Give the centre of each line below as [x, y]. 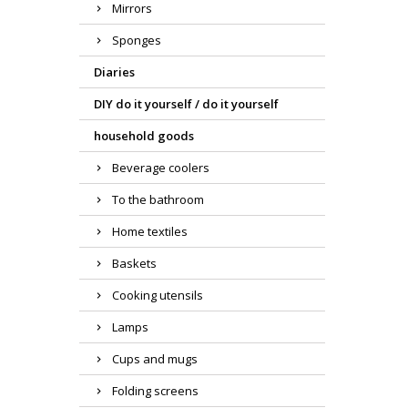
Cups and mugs [155, 359]
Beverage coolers [161, 168]
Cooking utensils [158, 296]
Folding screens [155, 391]
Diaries [114, 72]
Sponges [137, 41]
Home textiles [150, 232]
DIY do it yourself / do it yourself [186, 104]
